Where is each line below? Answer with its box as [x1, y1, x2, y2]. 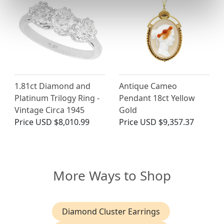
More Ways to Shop [53, 166, 171, 184]
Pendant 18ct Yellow [119, 92, 195, 103]
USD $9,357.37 [140, 116, 194, 127]
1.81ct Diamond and [14, 80, 90, 91]
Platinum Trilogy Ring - [14, 92, 99, 103]
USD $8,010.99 [35, 116, 89, 127]
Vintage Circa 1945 [14, 104, 84, 115]
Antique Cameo [119, 80, 177, 91]
